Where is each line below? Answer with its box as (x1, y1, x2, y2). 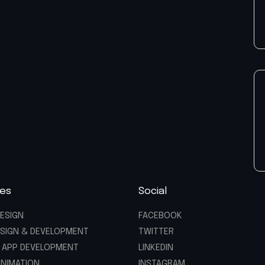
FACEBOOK (138, 211, 182, 221)
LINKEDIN (138, 243, 173, 253)
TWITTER (138, 227, 174, 237)
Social (138, 186, 167, 197)
